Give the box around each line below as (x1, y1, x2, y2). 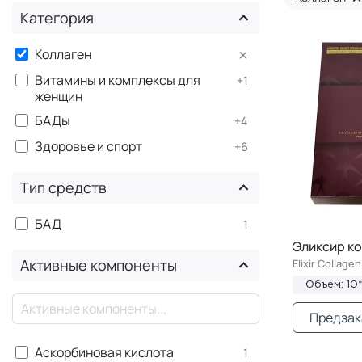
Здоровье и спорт (35, 137, 142, 155)
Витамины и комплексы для (35, 70, 200, 89)
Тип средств (20, 177, 107, 197)
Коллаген (35, 44, 91, 63)
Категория (20, 7, 94, 27)
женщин (35, 86, 82, 105)
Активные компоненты (20, 255, 177, 275)
